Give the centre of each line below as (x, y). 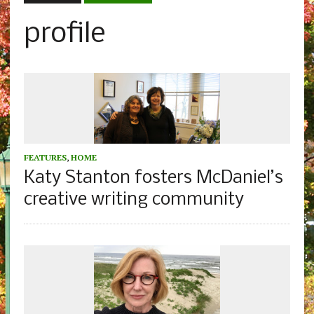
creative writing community (134, 200)
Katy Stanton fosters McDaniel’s (153, 179)
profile (64, 35)
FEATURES (45, 158)
